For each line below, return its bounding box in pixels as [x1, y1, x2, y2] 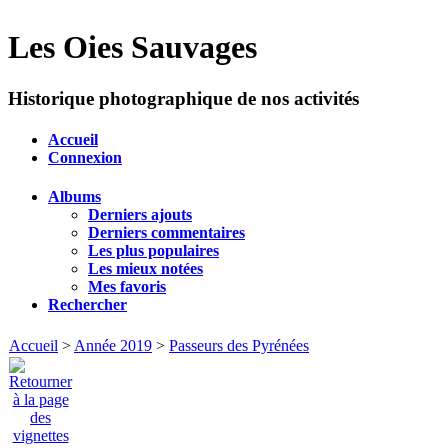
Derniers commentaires [88, 224, 245, 242]
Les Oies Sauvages [8, 29, 257, 66]
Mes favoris [88, 278, 166, 296]
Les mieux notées [88, 260, 203, 278]
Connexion [48, 149, 122, 167]
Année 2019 [74, 336, 152, 354]
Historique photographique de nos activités [8, 87, 359, 109]
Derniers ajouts [88, 206, 192, 224]
